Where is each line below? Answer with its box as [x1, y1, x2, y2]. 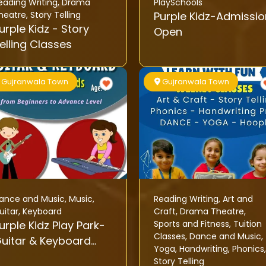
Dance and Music [189, 230, 261, 243]
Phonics [232, 243, 264, 255]
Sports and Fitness [153, 218, 229, 230]
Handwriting [179, 243, 228, 255]
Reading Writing [153, 193, 218, 205]
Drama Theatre [179, 205, 244, 218]
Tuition [233, 218, 262, 230]
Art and [222, 193, 253, 205]
